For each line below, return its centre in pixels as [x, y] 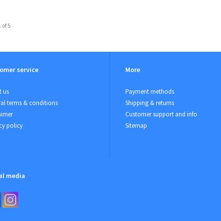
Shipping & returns [150, 103]
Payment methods [150, 92]
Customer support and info [161, 114]
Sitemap [136, 126]
